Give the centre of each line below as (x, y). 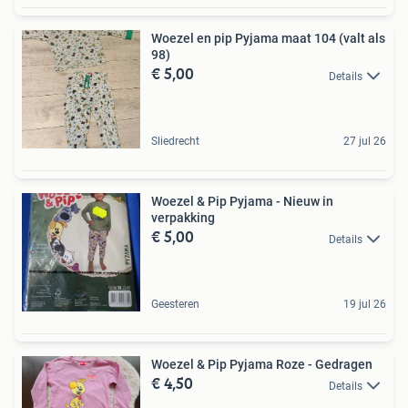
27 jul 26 (365, 142)
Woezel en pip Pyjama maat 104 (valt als (268, 39)
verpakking (183, 218)
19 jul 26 (365, 305)
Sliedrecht (175, 142)
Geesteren (175, 305)
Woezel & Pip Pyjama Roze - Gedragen (262, 365)
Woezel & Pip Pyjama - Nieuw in (242, 202)
